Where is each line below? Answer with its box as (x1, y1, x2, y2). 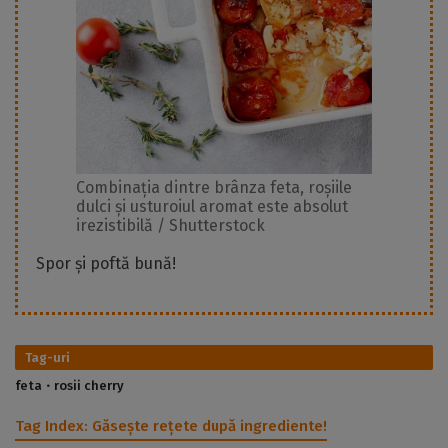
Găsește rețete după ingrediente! (88, 417, 327, 436)
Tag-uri (25, 350, 70, 366)
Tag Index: (15, 417, 88, 436)
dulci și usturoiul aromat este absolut (76, 197, 348, 217)
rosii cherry (54, 378, 124, 394)
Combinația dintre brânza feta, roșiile (76, 178, 352, 198)
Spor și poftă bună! (36, 254, 176, 274)
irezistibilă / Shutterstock (76, 216, 265, 236)
